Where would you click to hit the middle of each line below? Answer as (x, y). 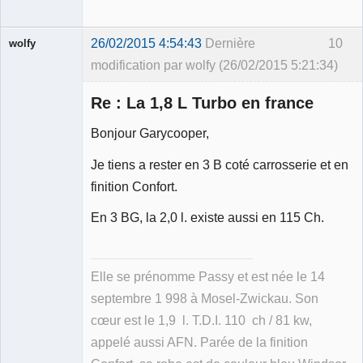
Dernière (230, 43)
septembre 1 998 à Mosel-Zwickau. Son (205, 298)
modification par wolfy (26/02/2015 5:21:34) (214, 65)
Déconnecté (55, 180)
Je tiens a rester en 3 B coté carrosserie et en (220, 164)
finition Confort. (134, 186)
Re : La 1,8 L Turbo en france (202, 102)
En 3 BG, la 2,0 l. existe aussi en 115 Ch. (207, 218)
